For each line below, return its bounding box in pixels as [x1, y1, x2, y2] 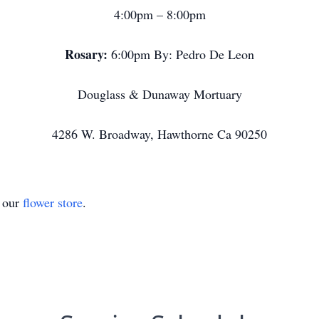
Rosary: [65, 45, 111, 63]
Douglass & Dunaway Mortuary [77, 85, 242, 103]
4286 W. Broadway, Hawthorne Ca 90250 [52, 125, 267, 142]
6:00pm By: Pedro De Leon [111, 46, 254, 63]
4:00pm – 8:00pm [113, 6, 206, 23]
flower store [23, 194, 83, 211]
